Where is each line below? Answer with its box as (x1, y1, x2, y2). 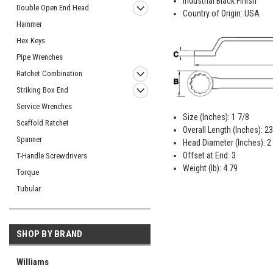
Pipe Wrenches (16, 52, 63, 62)
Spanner (16, 135, 42, 144)
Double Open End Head (16, 3, 89, 12)
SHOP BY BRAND (16, 229, 83, 239)
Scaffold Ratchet (16, 118, 69, 127)
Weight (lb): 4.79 (182, 163, 238, 173)
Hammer (16, 19, 42, 29)
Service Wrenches (16, 102, 72, 111)
